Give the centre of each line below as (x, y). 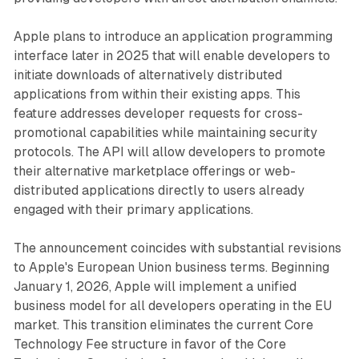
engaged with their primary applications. (133, 210)
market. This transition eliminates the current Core (163, 325)
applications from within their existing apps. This (157, 95)
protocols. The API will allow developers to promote (169, 152)
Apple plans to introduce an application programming (173, 37)
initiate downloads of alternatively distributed (147, 75)
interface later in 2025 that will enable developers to (171, 56)
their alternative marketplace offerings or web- (154, 171)
